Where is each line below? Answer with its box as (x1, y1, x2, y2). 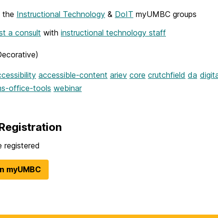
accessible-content (38, 70, 108, 80)
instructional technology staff (61, 27, 166, 37)
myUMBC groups (133, 9, 197, 19)
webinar (54, 83, 82, 93)
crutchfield (148, 70, 185, 80)
